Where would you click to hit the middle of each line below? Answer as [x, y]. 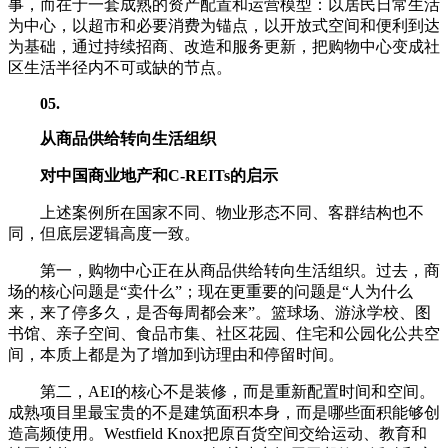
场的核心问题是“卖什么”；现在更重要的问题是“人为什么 [210, 291]
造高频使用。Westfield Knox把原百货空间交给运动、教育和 [217, 433]
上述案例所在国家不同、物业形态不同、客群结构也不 [232, 212]
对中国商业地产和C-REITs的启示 [159, 175]
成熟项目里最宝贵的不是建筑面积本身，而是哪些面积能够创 [224, 412]
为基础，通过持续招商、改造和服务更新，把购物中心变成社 [224, 46]
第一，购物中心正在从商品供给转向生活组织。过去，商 [240, 270]
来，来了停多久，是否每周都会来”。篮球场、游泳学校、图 [219, 312]
